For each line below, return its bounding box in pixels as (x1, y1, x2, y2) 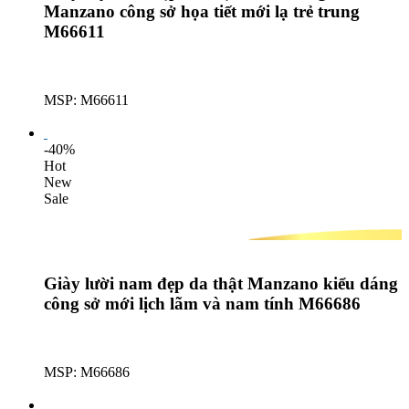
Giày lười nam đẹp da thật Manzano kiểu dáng (44, 273, 398, 293)
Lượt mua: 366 (44, 109, 130, 125)
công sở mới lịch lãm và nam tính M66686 (44, 293, 361, 313)
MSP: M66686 (44, 363, 130, 380)
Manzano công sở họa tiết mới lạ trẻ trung (44, 2, 360, 22)
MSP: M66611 (44, 92, 129, 109)
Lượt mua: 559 (44, 380, 130, 396)
